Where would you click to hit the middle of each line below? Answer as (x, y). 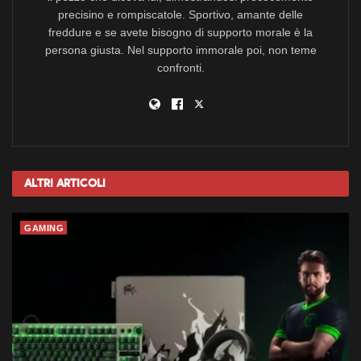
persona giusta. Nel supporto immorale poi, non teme (180, 50)
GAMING (44, 228)
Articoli (81, 183)
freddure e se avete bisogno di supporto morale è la (180, 32)
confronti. (180, 67)
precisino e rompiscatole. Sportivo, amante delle (180, 14)
